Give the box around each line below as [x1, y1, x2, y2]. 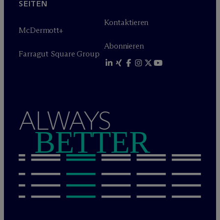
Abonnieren [104, 41, 144, 51]
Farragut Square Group [19, 49, 100, 58]
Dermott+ [29, 26, 64, 35]
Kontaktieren [104, 18, 149, 27]
